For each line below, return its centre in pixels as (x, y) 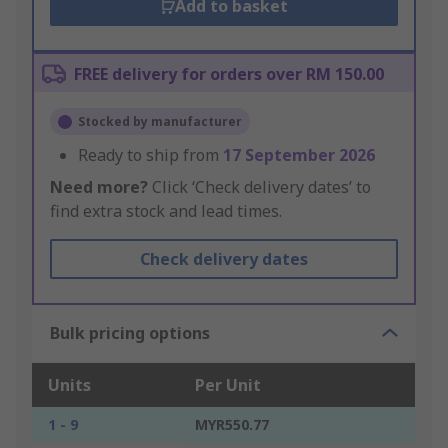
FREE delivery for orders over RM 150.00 (229, 74)
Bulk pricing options (130, 333)
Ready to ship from (150, 155)
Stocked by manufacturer (160, 122)
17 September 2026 (299, 155)
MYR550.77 (232, 425)
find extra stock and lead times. (166, 211)
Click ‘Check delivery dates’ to (259, 187)
